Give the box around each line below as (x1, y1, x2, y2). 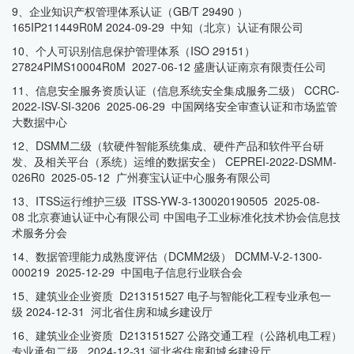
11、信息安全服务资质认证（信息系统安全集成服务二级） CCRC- (12, 82, 340, 98)
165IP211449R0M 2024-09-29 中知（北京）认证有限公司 (12, 19, 303, 35)
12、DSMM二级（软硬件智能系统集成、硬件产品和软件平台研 (12, 137, 324, 153)
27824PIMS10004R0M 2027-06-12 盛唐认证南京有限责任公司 (12, 58, 326, 74)
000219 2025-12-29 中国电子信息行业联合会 (12, 264, 243, 280)
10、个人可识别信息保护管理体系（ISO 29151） (12, 43, 255, 58)
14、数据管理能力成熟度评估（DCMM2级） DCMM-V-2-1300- (12, 248, 322, 264)
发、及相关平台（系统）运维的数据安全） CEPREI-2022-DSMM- (12, 153, 337, 169)
